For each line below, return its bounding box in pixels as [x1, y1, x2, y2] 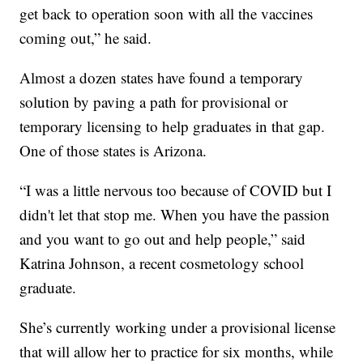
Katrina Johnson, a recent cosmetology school [19, 252, 305, 273]
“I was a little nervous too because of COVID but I [19, 179, 332, 200]
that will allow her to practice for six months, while [19, 340, 334, 361]
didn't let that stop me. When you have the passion [19, 203, 331, 224]
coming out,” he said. [19, 27, 152, 48]
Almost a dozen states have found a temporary [19, 66, 304, 88]
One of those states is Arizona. [19, 139, 207, 160]
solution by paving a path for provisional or [19, 91, 288, 112]
